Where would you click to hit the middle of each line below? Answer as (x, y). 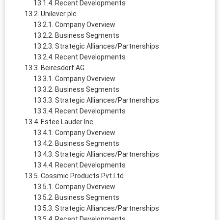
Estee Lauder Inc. (68, 122)
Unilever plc (59, 14)
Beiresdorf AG (63, 68)
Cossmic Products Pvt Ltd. (83, 176)
